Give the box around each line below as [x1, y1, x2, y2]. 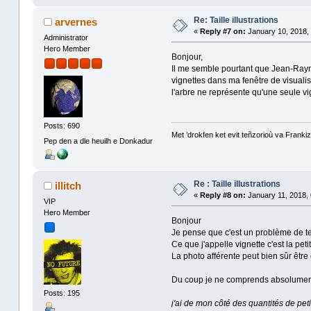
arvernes [55, 15, 98, 28]
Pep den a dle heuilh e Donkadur [43, 136, 153, 145]
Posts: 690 [43, 121, 80, 131]
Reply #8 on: [199, 190, 246, 199]
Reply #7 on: [199, 26, 246, 35]
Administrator [43, 33, 88, 42]
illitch [55, 179, 82, 192]
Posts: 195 [43, 289, 80, 298]
